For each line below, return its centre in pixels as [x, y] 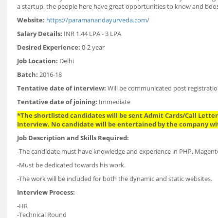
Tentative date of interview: [62, 88]
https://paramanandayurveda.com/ [98, 20]
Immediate [114, 102]
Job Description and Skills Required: [73, 138]
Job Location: [37, 61]
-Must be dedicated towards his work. [71, 165]
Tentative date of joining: [57, 102]
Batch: [27, 74]
